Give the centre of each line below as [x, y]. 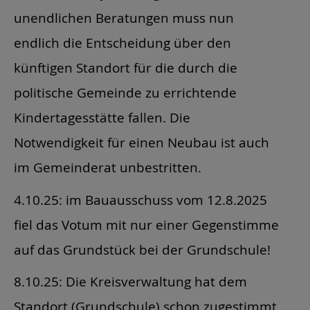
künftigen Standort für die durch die [126, 68]
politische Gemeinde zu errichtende [125, 93]
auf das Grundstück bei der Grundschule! [142, 249]
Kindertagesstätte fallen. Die [102, 118]
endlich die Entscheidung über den [122, 43]
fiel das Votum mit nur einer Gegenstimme [146, 224]
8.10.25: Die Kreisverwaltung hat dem [130, 282]
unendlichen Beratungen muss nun [124, 18]
